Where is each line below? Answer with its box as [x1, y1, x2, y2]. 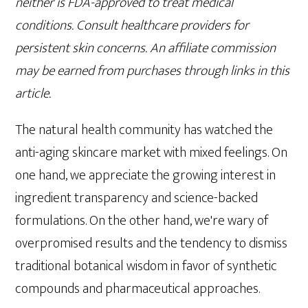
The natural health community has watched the [15, 118, 274, 142]
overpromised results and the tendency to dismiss [15, 232, 288, 255]
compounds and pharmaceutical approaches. [15, 277, 261, 300]
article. [15, 82, 52, 105]
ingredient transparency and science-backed [15, 186, 258, 210]
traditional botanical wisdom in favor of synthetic [15, 254, 278, 278]
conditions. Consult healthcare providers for [15, 14, 250, 37]
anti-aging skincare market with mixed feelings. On [15, 141, 288, 164]
